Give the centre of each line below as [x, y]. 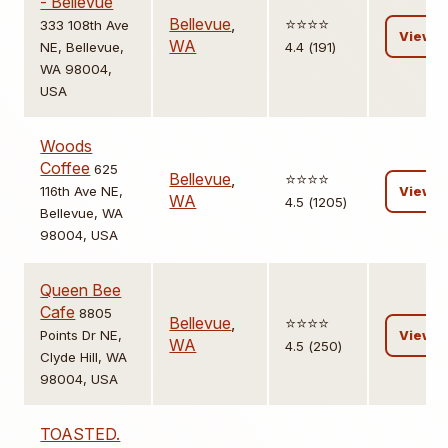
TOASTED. [80, 434]
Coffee [65, 168]
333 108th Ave [85, 25]
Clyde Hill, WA [84, 357]
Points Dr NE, [81, 335]
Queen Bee [81, 290]
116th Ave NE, [82, 191]
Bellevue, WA [82, 213]
